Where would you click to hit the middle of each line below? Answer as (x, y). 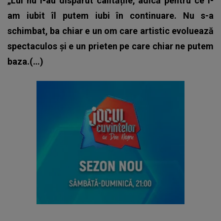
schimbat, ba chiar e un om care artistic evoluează (110, 31)
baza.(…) (25, 62)
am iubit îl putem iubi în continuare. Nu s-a (110, 16)
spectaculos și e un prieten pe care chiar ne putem (110, 46)
